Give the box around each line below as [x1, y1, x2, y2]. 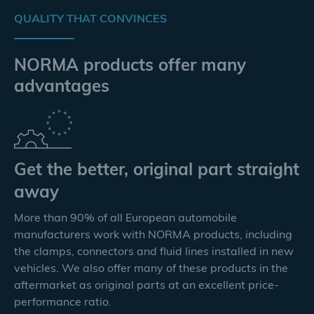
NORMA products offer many [14, 58, 246, 75]
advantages [14, 79, 109, 96]
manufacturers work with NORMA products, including [14, 230, 292, 241]
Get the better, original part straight [14, 163, 299, 179]
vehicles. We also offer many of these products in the [14, 264, 288, 275]
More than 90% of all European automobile [14, 213, 237, 224]
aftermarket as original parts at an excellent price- [14, 280, 279, 292]
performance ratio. [14, 297, 111, 308]
